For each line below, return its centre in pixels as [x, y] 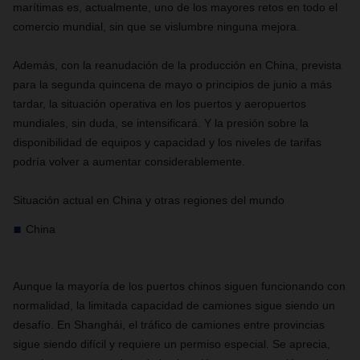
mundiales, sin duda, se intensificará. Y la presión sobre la [161, 123]
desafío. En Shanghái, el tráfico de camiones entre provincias [169, 325]
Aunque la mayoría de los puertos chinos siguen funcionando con [179, 286]
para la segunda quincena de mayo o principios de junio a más [172, 84]
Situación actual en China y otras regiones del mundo [149, 200]
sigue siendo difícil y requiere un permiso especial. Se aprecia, [172, 344]
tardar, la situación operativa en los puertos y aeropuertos [160, 104]
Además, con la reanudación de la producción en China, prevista [177, 65]
